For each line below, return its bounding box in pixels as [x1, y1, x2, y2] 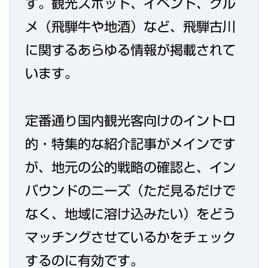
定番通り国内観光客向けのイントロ [25, 114, 236, 127]
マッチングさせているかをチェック [25, 230, 236, 244]
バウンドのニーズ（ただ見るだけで [25, 184, 236, 197]
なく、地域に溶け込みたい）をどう [25, 207, 236, 221]
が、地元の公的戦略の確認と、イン [25, 160, 236, 174]
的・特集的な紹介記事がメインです [25, 137, 236, 151]
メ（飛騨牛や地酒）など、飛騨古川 [25, 20, 236, 34]
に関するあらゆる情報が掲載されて [25, 44, 236, 57]
